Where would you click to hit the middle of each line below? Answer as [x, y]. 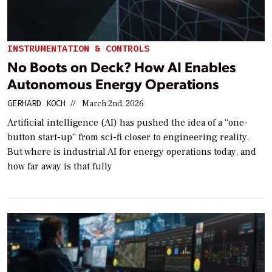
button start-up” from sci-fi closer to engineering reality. [128, 138]
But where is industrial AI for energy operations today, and [132, 152]
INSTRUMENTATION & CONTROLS [78, 49]
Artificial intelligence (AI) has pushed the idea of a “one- [127, 123]
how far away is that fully [60, 167]
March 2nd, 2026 [113, 104]
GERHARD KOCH [36, 104]
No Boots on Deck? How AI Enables [122, 67]
